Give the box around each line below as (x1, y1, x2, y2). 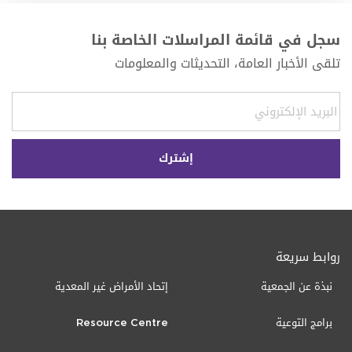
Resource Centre (76, 312, 168, 332)
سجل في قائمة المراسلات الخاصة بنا (91, 26, 340, 53)
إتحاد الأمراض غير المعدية (55, 276, 168, 296)
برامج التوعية (276, 312, 332, 332)
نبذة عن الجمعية (261, 276, 332, 296)
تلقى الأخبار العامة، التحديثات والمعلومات (115, 50, 340, 75)
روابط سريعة (276, 245, 340, 268)
